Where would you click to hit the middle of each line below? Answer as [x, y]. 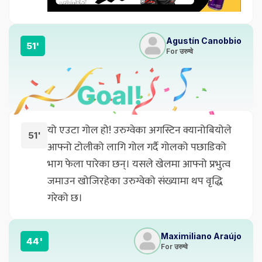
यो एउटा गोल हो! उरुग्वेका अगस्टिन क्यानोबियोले [139, 130]
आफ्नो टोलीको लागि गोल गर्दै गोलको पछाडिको [137, 147]
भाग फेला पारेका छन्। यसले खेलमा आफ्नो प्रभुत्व [139, 164]
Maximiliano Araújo [201, 236]
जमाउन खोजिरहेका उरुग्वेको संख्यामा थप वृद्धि [135, 181]
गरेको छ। [65, 198]
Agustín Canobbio [204, 41]
